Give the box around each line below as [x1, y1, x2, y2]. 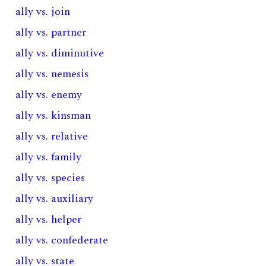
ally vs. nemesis [15, 66, 89, 82]
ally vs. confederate [15, 232, 109, 248]
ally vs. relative [15, 128, 88, 144]
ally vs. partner [15, 24, 87, 40]
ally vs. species [15, 170, 85, 186]
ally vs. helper [15, 211, 82, 227]
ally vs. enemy [15, 87, 83, 103]
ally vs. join [15, 4, 71, 20]
